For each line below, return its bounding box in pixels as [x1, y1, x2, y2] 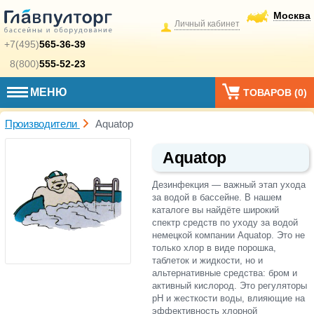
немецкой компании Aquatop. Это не [152, 230, 305, 241]
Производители [5, 118, 78, 130]
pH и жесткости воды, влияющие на [152, 293, 305, 304]
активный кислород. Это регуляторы [152, 280, 307, 292]
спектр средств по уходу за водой [152, 217, 298, 228]
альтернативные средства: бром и [152, 268, 297, 279]
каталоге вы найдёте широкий [152, 205, 279, 216]
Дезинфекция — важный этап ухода [152, 179, 306, 191]
